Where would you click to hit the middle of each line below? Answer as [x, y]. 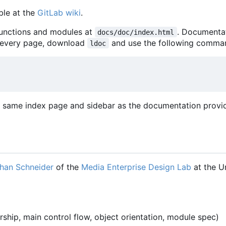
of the [67, 167]
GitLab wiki [59, 12]
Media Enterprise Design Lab [136, 167]
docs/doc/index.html [136, 32]
